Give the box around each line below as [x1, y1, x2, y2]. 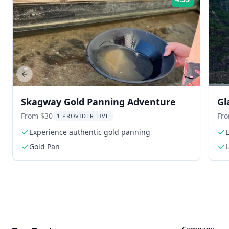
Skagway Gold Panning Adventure [21, 96, 176, 108]
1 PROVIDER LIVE [57, 112, 110, 120]
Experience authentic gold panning [29, 127, 150, 137]
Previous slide [24, 73, 72, 83]
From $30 [21, 111, 53, 121]
